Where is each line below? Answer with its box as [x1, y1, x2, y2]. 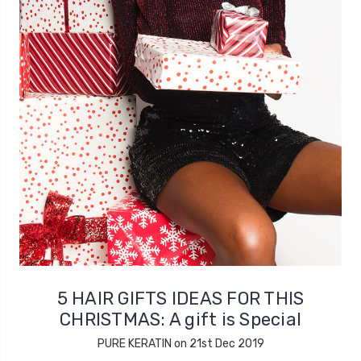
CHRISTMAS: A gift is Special [60, 308, 301, 330]
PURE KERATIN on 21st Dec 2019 [97, 336, 264, 351]
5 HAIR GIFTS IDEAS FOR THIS [56, 287, 305, 309]
